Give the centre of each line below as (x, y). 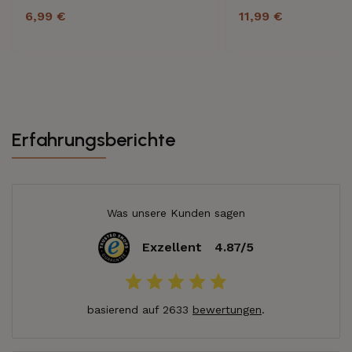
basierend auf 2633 (140, 310)
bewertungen (227, 310)
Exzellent (172, 247)
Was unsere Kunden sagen (176, 213)
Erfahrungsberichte (93, 139)
